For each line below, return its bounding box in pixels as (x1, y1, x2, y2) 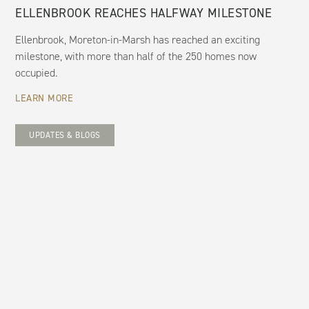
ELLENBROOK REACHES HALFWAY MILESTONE (15, 4, 272, 21)
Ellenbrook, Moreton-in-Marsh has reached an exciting (15, 32, 261, 47)
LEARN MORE (15, 91, 74, 105)
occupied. (15, 65, 58, 80)
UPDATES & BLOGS (29, 129, 101, 141)
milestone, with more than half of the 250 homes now (15, 48, 257, 63)
